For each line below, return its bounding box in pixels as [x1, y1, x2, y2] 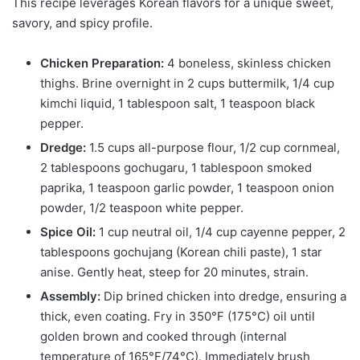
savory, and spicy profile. [12, 15, 153, 31]
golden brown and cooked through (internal [40, 329, 287, 345]
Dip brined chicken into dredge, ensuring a [100, 288, 346, 305]
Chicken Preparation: [40, 55, 164, 72]
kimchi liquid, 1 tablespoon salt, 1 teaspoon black [40, 96, 315, 112]
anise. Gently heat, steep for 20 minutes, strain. [40, 264, 309, 280]
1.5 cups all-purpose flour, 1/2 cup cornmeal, [86, 140, 340, 156]
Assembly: [40, 288, 100, 305]
